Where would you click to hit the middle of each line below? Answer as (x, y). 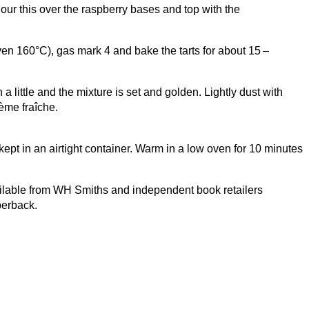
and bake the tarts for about (179, 51)
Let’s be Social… (89, 284)
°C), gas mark (70, 51)
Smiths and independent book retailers (167, 190)
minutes (282, 149)
